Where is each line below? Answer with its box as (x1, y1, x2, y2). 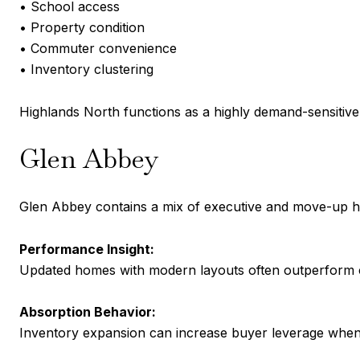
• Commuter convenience (19, 40, 177, 57)
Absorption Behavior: (19, 304, 156, 321)
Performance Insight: (19, 240, 154, 257)
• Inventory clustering (19, 61, 153, 78)
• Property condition (19, 19, 145, 36)
